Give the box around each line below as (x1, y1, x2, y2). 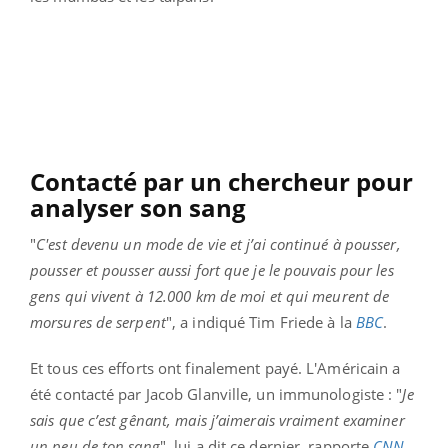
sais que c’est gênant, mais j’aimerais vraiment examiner (30, 409, 405, 430)
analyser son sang (30, 190, 246, 224)
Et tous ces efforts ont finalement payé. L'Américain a (30, 357, 401, 378)
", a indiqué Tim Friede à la (165, 311, 356, 332)
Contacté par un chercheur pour (30, 164, 413, 198)
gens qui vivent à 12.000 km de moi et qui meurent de (30, 285, 390, 306)
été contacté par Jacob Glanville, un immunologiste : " (30, 383, 403, 404)
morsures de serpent (30, 311, 166, 332)
